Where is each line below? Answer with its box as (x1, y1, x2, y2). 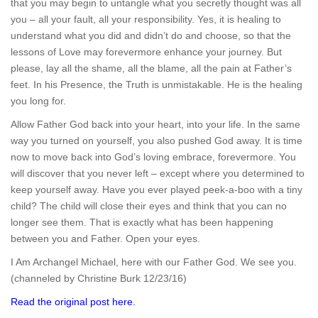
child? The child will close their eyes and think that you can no (11, 200, 287, 212)
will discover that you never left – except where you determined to (11, 168, 305, 179)
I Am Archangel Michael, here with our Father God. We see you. (11, 256, 297, 268)
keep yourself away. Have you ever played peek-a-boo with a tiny (11, 184, 302, 195)
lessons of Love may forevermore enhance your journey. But (11, 46, 282, 57)
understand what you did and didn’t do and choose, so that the (11, 30, 291, 41)
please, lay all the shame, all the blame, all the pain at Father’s (11, 62, 292, 74)
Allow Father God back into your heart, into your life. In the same (11, 119, 300, 130)
